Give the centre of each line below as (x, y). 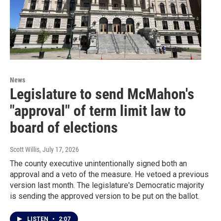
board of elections (64, 128)
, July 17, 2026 (59, 150)
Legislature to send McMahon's (102, 94)
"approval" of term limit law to (98, 111)
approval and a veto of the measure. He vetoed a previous (109, 175)
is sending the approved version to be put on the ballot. (105, 196)
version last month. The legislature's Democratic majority (107, 185)
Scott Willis (25, 150)
